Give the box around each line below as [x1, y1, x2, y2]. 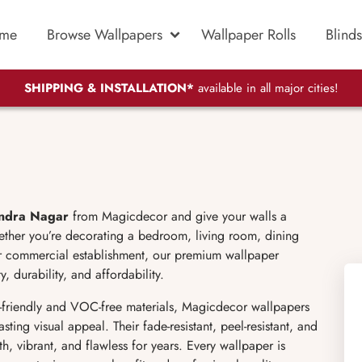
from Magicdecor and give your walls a [69, 207, 287, 225]
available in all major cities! [193, 79, 339, 98]
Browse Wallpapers [47, 23, 162, 45]
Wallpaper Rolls [201, 23, 296, 45]
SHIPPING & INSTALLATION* [23, 79, 194, 98]
